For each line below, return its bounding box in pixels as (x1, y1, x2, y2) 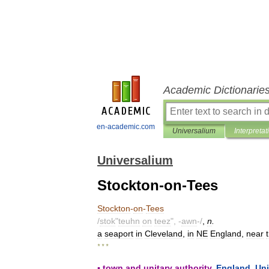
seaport (104, 229, 133, 238)
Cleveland (145, 229, 183, 238)
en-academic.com (97, 122, 155, 131)
